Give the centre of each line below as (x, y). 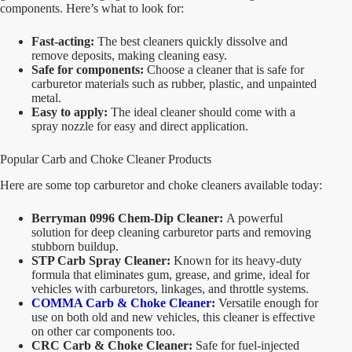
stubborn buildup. (75, 246)
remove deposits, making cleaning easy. (129, 55)
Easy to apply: (70, 112)
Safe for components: (88, 69)
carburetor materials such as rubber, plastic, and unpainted (174, 83)
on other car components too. (103, 331)
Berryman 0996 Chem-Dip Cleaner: (127, 218)
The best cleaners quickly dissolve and (191, 41)
